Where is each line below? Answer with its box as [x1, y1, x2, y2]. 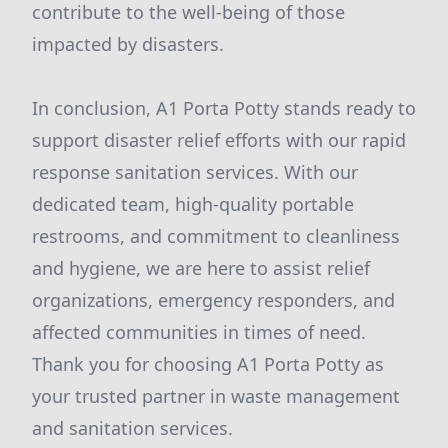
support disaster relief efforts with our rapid [32, 128, 406, 152]
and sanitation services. [32, 416, 233, 440]
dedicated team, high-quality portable [32, 192, 354, 216]
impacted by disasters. [32, 32, 224, 56]
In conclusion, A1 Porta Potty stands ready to [32, 96, 416, 120]
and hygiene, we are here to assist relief [32, 256, 370, 280]
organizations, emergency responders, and [32, 288, 395, 312]
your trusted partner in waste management [32, 384, 400, 408]
